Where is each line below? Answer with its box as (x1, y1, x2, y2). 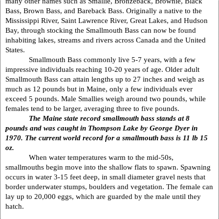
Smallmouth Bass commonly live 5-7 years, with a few (29, 55, 196, 64)
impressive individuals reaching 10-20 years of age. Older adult (5, 65, 199, 73)
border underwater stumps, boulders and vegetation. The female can (5, 182, 213, 191)
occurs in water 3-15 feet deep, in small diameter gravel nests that (5, 172, 205, 181)
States (5, 45, 23, 54)
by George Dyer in (138, 123, 197, 132)
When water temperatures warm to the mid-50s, (29, 153, 174, 161)
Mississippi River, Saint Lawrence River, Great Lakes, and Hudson (5, 16, 208, 24)
